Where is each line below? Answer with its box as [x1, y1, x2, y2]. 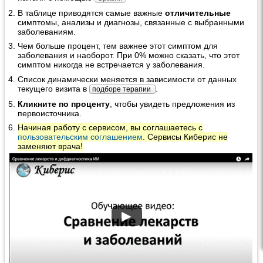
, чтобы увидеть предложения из [110, 99, 235, 109]
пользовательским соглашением [18, 132, 143, 142]
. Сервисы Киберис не [143, 132, 228, 142]
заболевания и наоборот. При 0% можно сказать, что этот [18, 50, 240, 60]
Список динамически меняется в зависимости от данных [18, 74, 237, 84]
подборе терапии [92, 85, 153, 93]
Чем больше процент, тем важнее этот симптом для [18, 41, 218, 51]
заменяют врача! [18, 141, 83, 151]
